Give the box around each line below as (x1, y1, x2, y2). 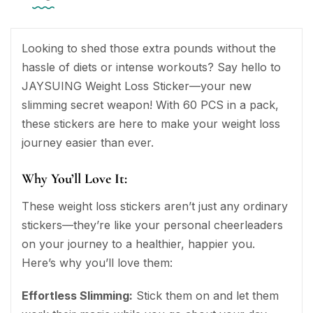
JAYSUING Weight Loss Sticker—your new (22, 79, 252, 93)
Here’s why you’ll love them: (22, 256, 173, 270)
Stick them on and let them (133, 289, 279, 303)
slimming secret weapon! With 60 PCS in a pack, (22, 98, 279, 112)
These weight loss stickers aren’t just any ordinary (22, 199, 288, 213)
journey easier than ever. (22, 136, 154, 150)
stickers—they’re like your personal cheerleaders (22, 218, 283, 232)
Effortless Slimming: (22, 289, 133, 303)
